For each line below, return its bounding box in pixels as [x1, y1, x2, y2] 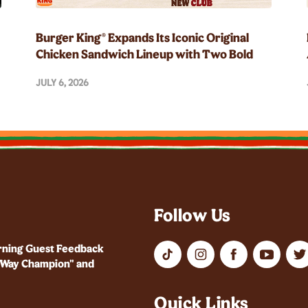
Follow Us [154, 203, 231, 225]
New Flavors [36, 63, 103, 78]
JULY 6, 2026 [36, 76, 89, 89]
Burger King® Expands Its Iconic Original [36, 30, 250, 45]
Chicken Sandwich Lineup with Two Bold [36, 46, 254, 62]
